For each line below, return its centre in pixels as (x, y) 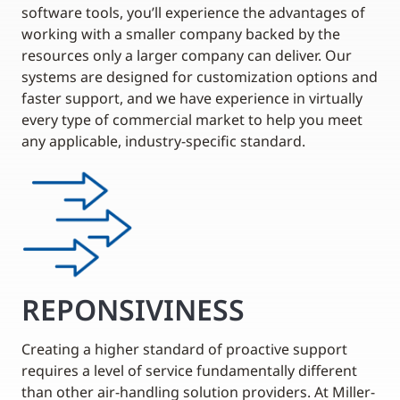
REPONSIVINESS (133, 309)
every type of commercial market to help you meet (192, 119)
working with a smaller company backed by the (181, 33)
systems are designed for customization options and (200, 76)
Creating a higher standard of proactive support (184, 349)
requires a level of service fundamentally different (189, 370)
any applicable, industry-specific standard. (163, 141)
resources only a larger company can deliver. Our (187, 55)
